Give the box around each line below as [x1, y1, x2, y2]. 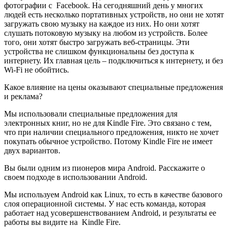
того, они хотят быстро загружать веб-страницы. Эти [4, 37, 190, 47]
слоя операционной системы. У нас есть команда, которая [4, 199, 205, 208]
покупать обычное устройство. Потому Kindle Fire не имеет [4, 136, 213, 146]
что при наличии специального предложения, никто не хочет [4, 127, 219, 136]
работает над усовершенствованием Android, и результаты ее [4, 208, 216, 217]
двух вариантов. [4, 146, 60, 155]
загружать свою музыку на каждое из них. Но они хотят [4, 19, 199, 28]
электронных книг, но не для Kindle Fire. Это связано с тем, [4, 118, 212, 127]
